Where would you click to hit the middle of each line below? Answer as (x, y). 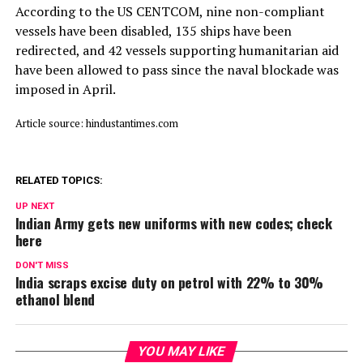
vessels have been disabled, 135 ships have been (153, 30)
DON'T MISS (42, 265)
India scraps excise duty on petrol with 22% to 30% (169, 282)
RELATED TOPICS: (59, 180)
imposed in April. (65, 89)
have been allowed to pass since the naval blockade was (177, 69)
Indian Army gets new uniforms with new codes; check (173, 222)
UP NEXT (34, 206)
